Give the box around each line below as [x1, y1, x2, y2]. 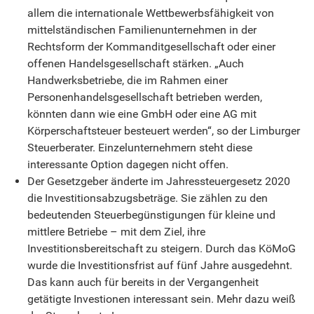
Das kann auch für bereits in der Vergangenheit [27, 275, 259, 289]
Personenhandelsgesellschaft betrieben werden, [27, 90, 262, 104]
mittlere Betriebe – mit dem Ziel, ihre [27, 224, 205, 238]
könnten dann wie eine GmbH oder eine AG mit [27, 107, 257, 121]
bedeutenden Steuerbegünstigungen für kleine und [27, 207, 275, 221]
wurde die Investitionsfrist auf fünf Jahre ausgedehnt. [27, 258, 292, 272]
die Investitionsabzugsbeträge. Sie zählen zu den [27, 191, 268, 205]
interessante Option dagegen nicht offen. [27, 157, 228, 171]
